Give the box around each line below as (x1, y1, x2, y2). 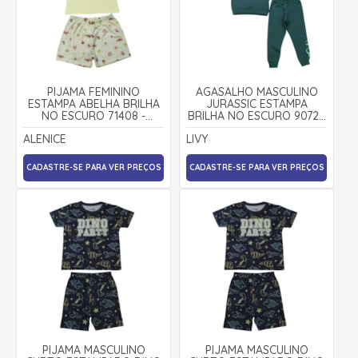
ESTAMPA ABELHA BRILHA (27, 96, 160, 111)
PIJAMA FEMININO (47, 84, 140, 99)
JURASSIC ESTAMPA (205, 96, 308, 111)
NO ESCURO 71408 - (42, 108, 145, 123)
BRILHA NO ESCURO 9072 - (187, 108, 326, 123)
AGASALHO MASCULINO (195, 84, 318, 99)
